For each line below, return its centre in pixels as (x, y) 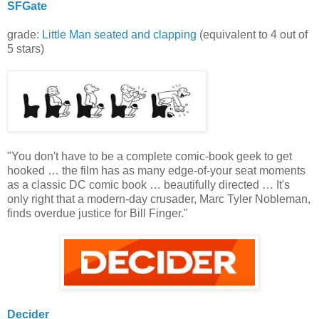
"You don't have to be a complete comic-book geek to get (150, 157)
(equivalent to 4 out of (252, 35)
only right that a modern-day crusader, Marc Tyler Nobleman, (159, 199)
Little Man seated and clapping (119, 35)
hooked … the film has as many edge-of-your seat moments (156, 171)
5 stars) (26, 49)
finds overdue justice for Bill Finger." (98, 214)
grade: (25, 35)
